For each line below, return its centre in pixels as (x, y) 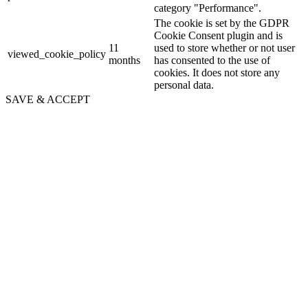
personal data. (184, 85)
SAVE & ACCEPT (48, 99)
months (124, 60)
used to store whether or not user (224, 47)
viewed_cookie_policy (57, 54)
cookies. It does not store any (217, 72)
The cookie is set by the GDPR (222, 23)
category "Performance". (208, 8)
